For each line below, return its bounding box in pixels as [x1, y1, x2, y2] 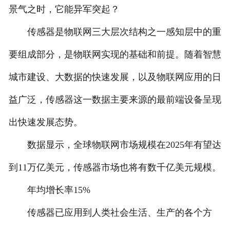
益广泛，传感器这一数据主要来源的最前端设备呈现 [8, 94, 221, 105]
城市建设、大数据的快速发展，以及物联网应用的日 [8, 71, 221, 82]
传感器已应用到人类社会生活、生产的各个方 [8, 207, 212, 218]
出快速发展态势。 [8, 117, 83, 127]
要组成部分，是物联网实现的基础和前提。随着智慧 [8, 49, 221, 60]
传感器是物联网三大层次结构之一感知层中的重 [8, 26, 221, 37]
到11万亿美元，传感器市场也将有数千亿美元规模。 [8, 162, 221, 172]
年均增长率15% [8, 184, 90, 195]
